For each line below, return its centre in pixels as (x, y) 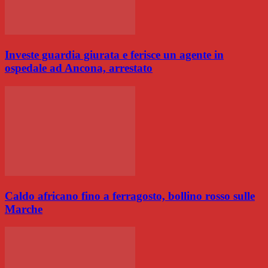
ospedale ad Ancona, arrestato (79, 68)
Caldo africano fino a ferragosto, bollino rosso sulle (130, 196)
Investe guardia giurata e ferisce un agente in (114, 55)
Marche (24, 209)
